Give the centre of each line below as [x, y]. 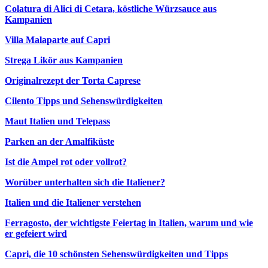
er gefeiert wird [36, 234]
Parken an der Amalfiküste [60, 142]
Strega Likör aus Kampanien [64, 60]
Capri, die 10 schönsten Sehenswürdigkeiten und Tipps [116, 254]
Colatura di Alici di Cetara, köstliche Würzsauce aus [111, 9]
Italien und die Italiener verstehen [73, 203]
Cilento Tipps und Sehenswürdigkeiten [84, 101]
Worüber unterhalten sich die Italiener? [85, 182]
